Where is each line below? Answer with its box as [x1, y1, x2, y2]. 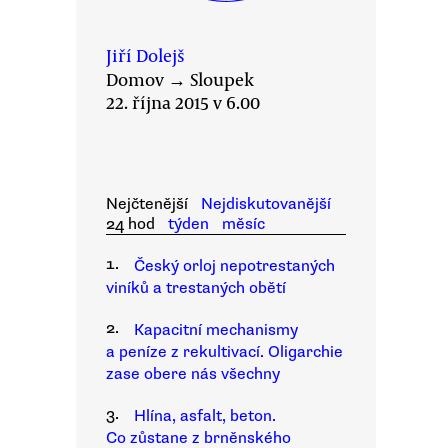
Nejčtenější [106, 194, 188, 214]
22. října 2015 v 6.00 [106, 90, 260, 114]
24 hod [106, 214, 155, 234]
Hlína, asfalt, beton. [134, 406, 276, 426]
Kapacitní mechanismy [134, 320, 298, 340]
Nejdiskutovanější [200, 194, 331, 214]
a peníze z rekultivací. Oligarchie [106, 342, 343, 362]
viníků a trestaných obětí [106, 278, 286, 298]
